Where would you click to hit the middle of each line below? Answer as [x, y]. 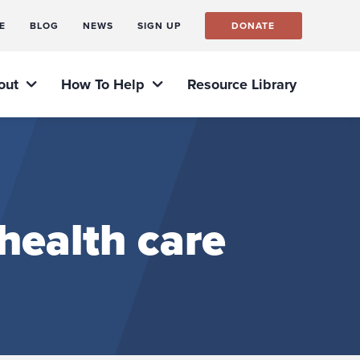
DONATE [254, 26]
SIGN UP [159, 26]
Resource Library [242, 84]
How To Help [103, 84]
